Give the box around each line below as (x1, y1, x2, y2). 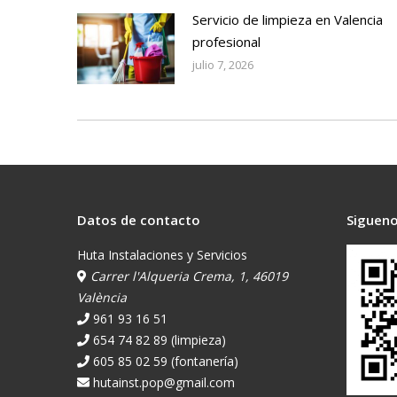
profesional (192, 32, 261, 51)
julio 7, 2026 (192, 56, 253, 73)
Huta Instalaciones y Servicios (77, 245, 247, 263)
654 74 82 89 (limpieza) (93, 331, 226, 348)
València (77, 288, 127, 306)
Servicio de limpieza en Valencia (192, 10, 383, 28)
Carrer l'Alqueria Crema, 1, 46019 (87, 267, 288, 284)
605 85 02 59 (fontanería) (93, 352, 238, 370)
